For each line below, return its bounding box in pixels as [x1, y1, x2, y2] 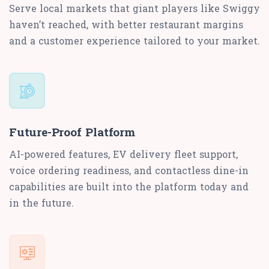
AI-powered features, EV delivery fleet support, [9, 148, 238, 161]
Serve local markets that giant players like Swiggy [9, 2, 260, 15]
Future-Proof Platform [9, 124, 135, 140]
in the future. [9, 196, 74, 210]
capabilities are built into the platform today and [9, 180, 249, 193]
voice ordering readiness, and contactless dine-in [9, 164, 249, 177]
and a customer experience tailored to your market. [9, 34, 260, 47]
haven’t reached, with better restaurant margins [9, 18, 243, 31]
